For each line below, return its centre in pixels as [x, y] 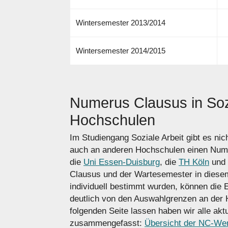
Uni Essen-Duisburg [122, 162]
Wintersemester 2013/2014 [120, 22]
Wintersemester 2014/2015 [120, 50]
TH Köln [194, 162]
